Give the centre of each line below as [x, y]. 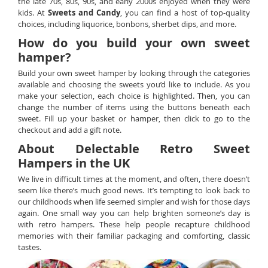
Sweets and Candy [84, 13]
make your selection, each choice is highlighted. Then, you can [134, 96]
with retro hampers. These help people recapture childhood [134, 224]
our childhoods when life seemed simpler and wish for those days [134, 202]
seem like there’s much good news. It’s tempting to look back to [134, 190]
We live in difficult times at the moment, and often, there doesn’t [134, 179]
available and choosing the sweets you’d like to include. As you [134, 84]
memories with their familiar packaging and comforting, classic [134, 236]
